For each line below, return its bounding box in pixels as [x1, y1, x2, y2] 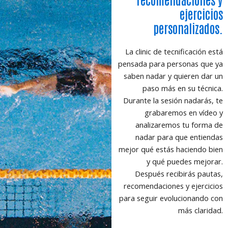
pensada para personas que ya [118, 58, 223, 69]
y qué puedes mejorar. [147, 156, 223, 166]
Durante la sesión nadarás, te [123, 95, 223, 105]
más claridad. [178, 205, 223, 215]
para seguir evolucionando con [119, 192, 223, 203]
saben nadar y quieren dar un [124, 70, 223, 81]
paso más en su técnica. [142, 82, 223, 93]
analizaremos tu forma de [135, 119, 223, 130]
